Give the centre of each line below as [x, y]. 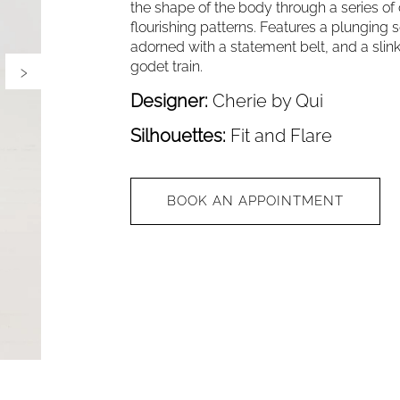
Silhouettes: [181, 135]
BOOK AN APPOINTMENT [256, 200]
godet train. [167, 66]
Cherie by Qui [268, 100]
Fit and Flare [282, 135]
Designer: [172, 100]
